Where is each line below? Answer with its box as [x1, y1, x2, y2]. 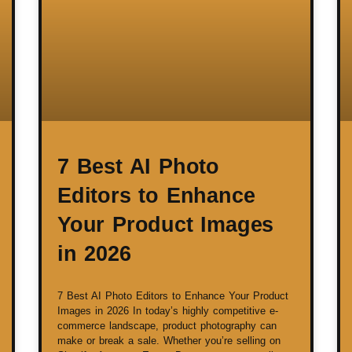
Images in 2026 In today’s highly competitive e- [57, 305, 278, 317]
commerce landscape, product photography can [57, 320, 277, 332]
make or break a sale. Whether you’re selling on [57, 335, 280, 347]
